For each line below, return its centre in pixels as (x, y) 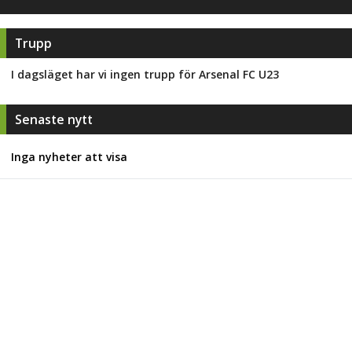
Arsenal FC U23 (239, 75)
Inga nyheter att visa (69, 156)
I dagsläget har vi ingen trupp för (105, 75)
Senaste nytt (53, 120)
